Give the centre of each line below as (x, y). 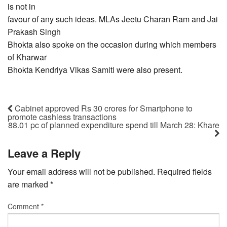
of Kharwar (27, 57)
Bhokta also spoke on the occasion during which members (112, 45)
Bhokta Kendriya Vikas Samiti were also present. (95, 70)
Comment (24, 206)
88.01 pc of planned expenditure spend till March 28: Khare (114, 125)
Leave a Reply (44, 153)
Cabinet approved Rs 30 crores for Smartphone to (103, 108)
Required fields (184, 172)
